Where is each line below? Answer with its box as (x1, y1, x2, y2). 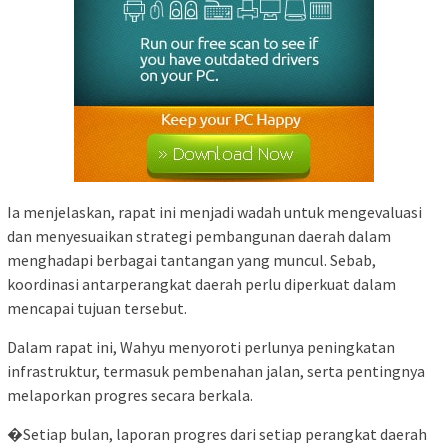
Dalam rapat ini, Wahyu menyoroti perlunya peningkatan (7, 337, 395, 358)
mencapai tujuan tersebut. (7, 298, 187, 319)
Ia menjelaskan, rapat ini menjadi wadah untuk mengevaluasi (7, 202, 422, 223)
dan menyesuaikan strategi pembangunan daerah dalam (7, 226, 391, 247)
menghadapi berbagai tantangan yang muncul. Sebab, (7, 250, 376, 271)
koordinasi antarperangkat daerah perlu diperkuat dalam (7, 274, 396, 295)
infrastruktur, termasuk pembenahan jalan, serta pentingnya (7, 361, 425, 382)
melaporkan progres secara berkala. (7, 385, 253, 406)
